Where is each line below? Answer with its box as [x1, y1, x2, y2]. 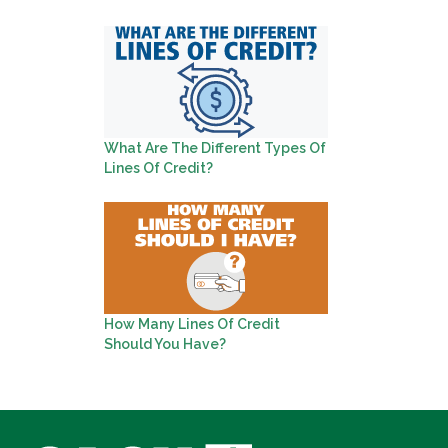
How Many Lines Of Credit [104, 316, 280, 333]
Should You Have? [104, 336, 226, 353]
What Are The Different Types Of [104, 140, 326, 157]
